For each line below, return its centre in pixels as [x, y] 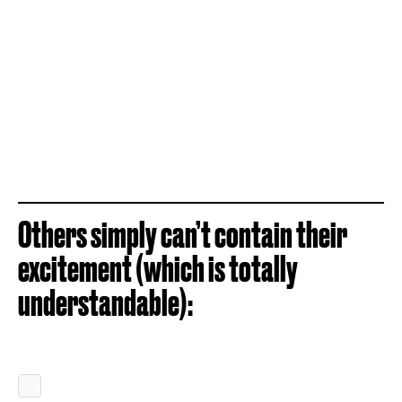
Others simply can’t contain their [183, 235]
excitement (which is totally [158, 269]
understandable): [105, 303]
